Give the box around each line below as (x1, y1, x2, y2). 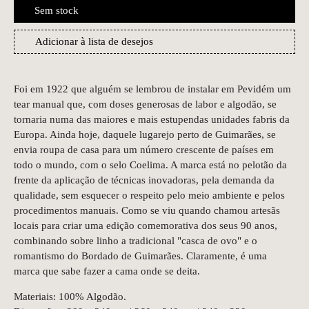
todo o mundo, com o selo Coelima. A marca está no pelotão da (14, 159, 287, 170)
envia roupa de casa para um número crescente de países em (14, 143, 274, 155)
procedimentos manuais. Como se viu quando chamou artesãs (14, 204, 280, 216)
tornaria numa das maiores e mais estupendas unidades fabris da (14, 113, 290, 125)
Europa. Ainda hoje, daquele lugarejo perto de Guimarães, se (14, 128, 276, 140)
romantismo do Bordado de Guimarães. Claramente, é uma (14, 250, 267, 261)
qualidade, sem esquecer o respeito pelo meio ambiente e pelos (14, 189, 285, 201)
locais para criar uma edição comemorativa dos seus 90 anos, (14, 219, 277, 231)
